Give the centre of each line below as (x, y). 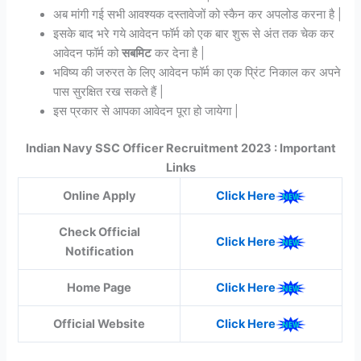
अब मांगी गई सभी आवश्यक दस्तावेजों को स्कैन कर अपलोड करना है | (198, 15)
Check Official (99, 232)
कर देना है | (178, 54)
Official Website (100, 324)
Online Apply (99, 196)
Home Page (100, 288)
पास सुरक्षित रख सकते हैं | (109, 92)
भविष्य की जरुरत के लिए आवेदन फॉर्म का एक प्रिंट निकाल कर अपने (197, 73)
